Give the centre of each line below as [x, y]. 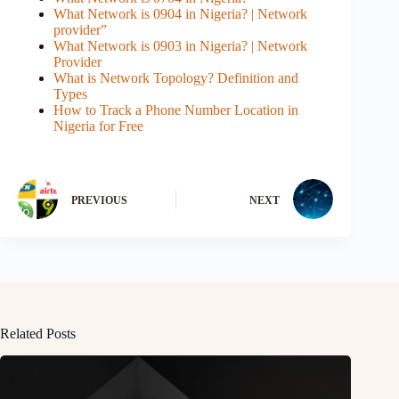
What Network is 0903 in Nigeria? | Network [180, 46]
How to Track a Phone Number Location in [176, 110]
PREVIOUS [99, 200]
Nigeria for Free [98, 126]
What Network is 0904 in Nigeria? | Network [180, 14]
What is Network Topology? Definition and [176, 78]
